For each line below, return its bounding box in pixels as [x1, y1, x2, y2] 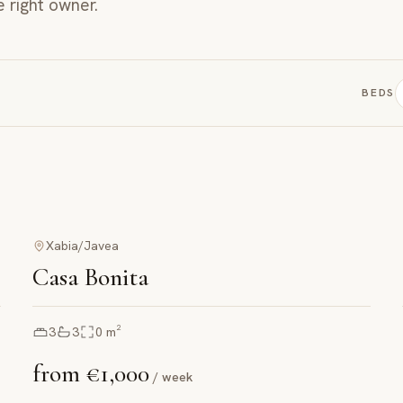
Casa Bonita [31, 262, 148, 293]
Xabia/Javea [45, 237, 119, 255]
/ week [152, 369, 193, 386]
